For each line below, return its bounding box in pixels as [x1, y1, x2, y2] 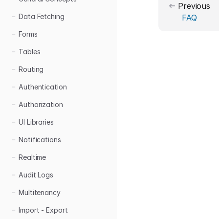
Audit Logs [19, 171, 54, 179]
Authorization [19, 100, 63, 109]
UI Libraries [19, 118, 54, 126]
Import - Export [19, 206, 68, 214]
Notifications [19, 135, 61, 144]
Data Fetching [19, 12, 65, 21]
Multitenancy [19, 188, 61, 197]
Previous [178, 1, 211, 11]
